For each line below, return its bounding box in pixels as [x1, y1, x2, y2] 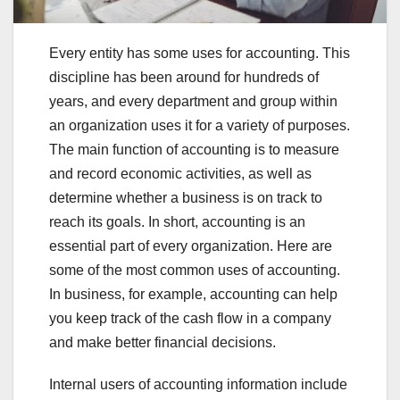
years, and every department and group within [49, 94, 337, 110]
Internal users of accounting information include [49, 377, 347, 393]
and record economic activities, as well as [49, 166, 312, 182]
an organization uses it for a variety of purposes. [49, 118, 350, 134]
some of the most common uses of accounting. [49, 262, 340, 279]
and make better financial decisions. [49, 335, 276, 351]
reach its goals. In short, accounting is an [49, 214, 305, 230]
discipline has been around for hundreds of [49, 70, 319, 86]
